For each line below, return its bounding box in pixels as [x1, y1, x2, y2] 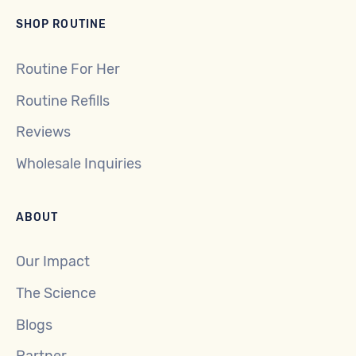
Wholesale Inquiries [16, 155, 141, 172]
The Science [16, 284, 96, 302]
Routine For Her [16, 60, 120, 79]
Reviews [16, 123, 71, 141]
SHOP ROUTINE [16, 17, 106, 31]
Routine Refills [16, 91, 110, 110]
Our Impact [16, 253, 90, 271]
